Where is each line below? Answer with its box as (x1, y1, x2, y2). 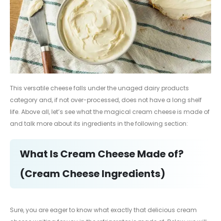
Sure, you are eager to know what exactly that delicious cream (10, 205, 197, 214)
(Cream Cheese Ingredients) (20, 166, 165, 181)
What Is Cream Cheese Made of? (20, 147, 184, 161)
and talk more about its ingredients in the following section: (10, 119, 188, 128)
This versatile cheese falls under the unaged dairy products (10, 84, 189, 93)
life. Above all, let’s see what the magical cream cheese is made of (10, 108, 210, 116)
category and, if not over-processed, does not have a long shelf (10, 96, 202, 105)
